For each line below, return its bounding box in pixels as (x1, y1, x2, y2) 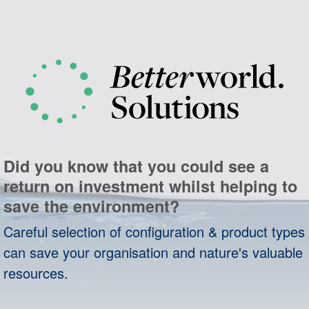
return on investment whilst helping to (3, 175, 297, 198)
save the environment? (3, 195, 179, 218)
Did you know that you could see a (3, 154, 269, 178)
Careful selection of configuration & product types (3, 221, 305, 242)
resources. (3, 263, 68, 283)
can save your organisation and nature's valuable (3, 242, 303, 263)
